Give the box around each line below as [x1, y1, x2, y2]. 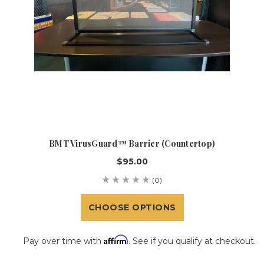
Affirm [104, 235, 128, 245]
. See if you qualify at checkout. [128, 236, 256, 246]
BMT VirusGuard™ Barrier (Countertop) [49, 138, 215, 149]
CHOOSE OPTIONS [88, 202, 176, 213]
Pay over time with [23, 236, 104, 246]
